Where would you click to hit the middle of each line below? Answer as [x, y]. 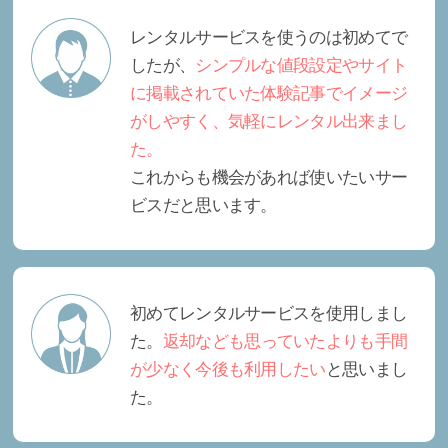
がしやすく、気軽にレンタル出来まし [269, 120]
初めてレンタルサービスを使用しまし [269, 312]
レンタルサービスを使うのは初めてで [269, 36]
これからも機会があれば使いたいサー [269, 176]
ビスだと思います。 [203, 204]
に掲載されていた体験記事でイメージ [269, 92]
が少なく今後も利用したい [228, 368]
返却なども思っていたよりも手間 [285, 340]
